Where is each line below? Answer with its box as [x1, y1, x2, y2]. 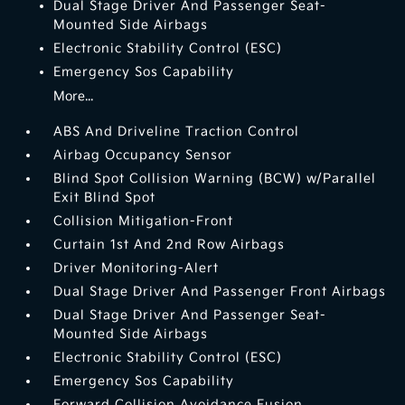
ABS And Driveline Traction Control [53, 124, 300, 140]
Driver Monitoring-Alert [53, 260, 220, 277]
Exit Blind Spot [53, 190, 156, 206]
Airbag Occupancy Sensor [53, 147, 233, 164]
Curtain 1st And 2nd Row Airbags [53, 237, 286, 253]
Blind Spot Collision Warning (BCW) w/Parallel [53, 171, 377, 187]
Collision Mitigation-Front [53, 213, 234, 230]
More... [53, 89, 94, 105]
